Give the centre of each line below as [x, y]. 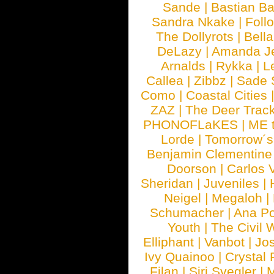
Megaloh [237, 198]
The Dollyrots [195, 36]
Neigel [183, 198]
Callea [165, 80]
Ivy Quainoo [180, 257]
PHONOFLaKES [191, 124]
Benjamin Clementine [210, 154]
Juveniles [232, 183]
